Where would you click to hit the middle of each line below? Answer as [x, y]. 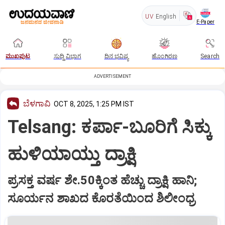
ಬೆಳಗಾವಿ [37, 103]
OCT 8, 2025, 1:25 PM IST [94, 104]
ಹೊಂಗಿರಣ [165, 56]
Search [210, 56]
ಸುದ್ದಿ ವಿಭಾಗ [67, 56]
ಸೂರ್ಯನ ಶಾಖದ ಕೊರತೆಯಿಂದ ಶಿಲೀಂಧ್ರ [101, 198]
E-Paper [205, 22]
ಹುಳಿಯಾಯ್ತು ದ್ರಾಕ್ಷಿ [72, 154]
